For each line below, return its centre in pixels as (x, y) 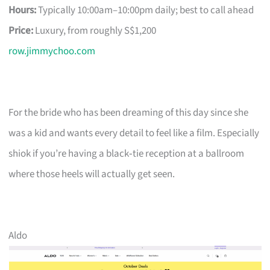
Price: (21, 30)
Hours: (23, 10)
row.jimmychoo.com (52, 51)
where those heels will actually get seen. (92, 174)
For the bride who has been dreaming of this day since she (129, 112)
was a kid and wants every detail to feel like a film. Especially (134, 133)
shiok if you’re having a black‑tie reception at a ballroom (127, 153)
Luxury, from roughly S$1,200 (95, 30)
